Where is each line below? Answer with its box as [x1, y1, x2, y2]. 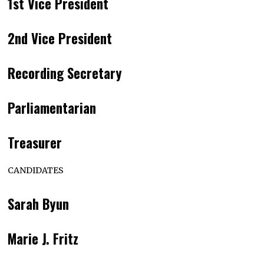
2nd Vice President [8, 28, 113, 48]
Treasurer [8, 132, 62, 153]
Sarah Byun [8, 193, 70, 214]
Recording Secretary [8, 62, 123, 83]
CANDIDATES [8, 164, 64, 176]
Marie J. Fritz [8, 228, 79, 249]
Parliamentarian [8, 97, 97, 118]
